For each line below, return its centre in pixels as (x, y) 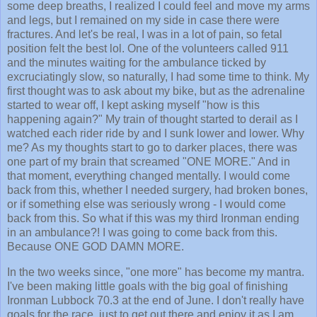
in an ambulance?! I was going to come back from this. (142, 233)
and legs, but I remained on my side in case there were (143, 21)
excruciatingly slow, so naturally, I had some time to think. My (158, 77)
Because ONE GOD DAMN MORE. (97, 247)
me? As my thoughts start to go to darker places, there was (152, 148)
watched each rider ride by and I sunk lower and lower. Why (156, 134)
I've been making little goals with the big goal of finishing (148, 287)
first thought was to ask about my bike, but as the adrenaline (156, 91)
